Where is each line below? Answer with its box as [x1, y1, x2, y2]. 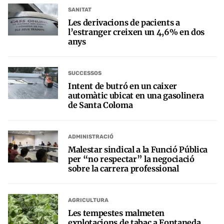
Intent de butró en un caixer [68, 81, 177, 91]
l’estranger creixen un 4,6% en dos [68, 27, 205, 37]
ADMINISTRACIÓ [68, 133, 113, 140]
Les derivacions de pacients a [68, 17, 180, 28]
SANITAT [68, 6, 91, 13]
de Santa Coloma [68, 100, 133, 110]
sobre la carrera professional [68, 163, 179, 174]
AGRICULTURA [68, 196, 108, 203]
